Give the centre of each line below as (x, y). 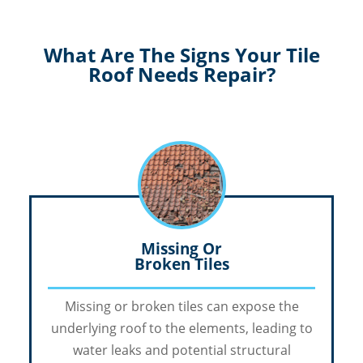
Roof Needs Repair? (181, 75)
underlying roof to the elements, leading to (181, 329)
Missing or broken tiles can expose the (181, 307)
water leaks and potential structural (181, 350)
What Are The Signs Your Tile (181, 55)
